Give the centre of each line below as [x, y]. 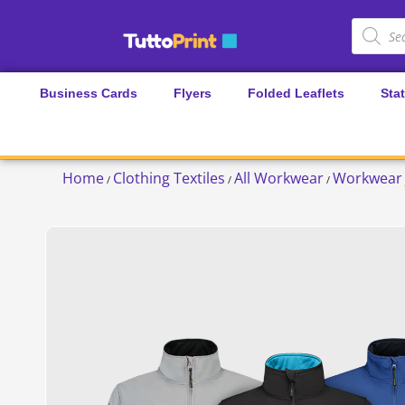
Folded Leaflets [296, 93]
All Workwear [279, 178]
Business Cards [88, 93]
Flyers [192, 93]
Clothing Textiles [169, 178]
